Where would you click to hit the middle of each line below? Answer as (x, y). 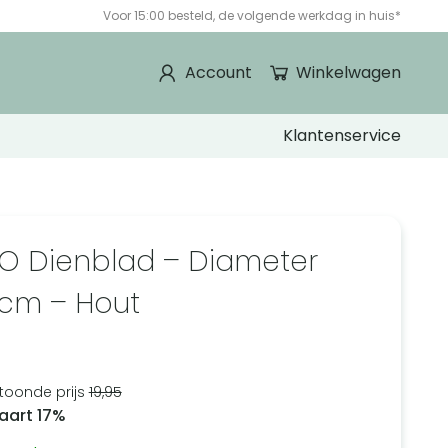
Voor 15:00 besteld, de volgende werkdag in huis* (251, 15)
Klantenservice (342, 136)
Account (218, 72)
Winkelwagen (348, 72)
